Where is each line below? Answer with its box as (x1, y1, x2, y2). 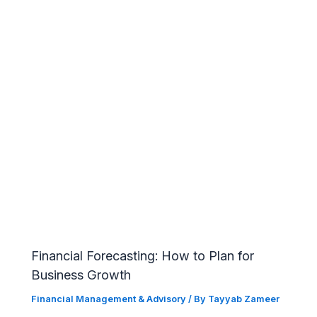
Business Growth (31, 266, 132, 282)
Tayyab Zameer (208, 293, 280, 304)
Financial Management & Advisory (31, 293, 187, 304)
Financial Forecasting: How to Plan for (31, 247, 255, 263)
